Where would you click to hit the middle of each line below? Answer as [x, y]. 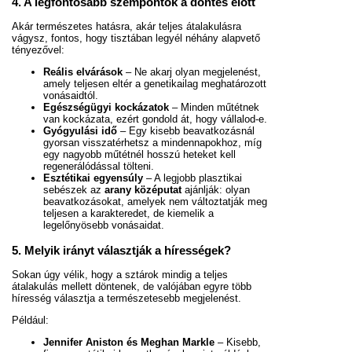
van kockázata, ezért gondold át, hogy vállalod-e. [155, 119]
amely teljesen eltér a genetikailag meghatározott [155, 84]
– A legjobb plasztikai [192, 178]
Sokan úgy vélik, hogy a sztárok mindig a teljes [120, 274]
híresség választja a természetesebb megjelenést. [126, 298]
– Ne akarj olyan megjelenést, [192, 72]
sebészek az [74, 190]
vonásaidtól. [71, 96]
